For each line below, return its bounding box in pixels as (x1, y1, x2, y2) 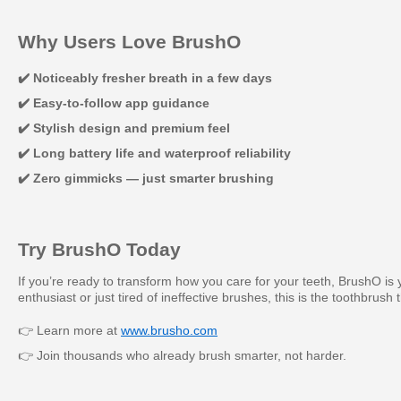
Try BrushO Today (18, 239, 181, 260)
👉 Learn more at (18, 323, 121, 337)
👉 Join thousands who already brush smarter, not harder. (18, 348, 346, 363)
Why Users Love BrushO (18, 31, 241, 52)
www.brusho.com (121, 323, 218, 337)
